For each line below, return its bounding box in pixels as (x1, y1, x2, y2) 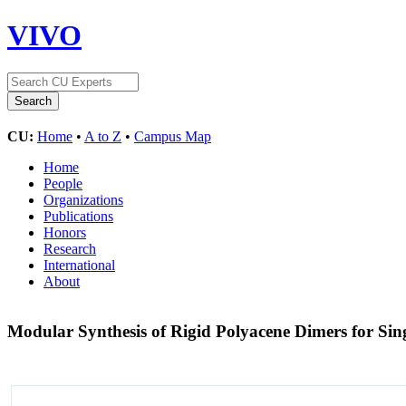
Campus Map (134, 128, 211, 144)
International (43, 256, 115, 273)
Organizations (43, 191, 123, 208)
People (43, 175, 82, 191)
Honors (43, 224, 86, 240)
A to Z (84, 128, 121, 144)
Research (43, 240, 96, 256)
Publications (43, 208, 113, 224)
